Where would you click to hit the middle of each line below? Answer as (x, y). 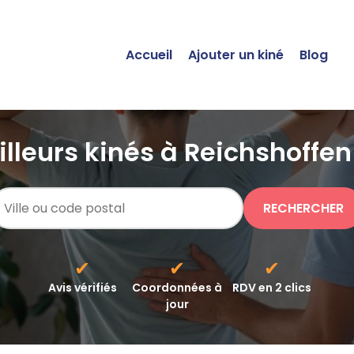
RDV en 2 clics (272, 288)
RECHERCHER (303, 208)
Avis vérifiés (82, 288)
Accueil (149, 55)
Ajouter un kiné (236, 55)
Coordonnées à (177, 288)
